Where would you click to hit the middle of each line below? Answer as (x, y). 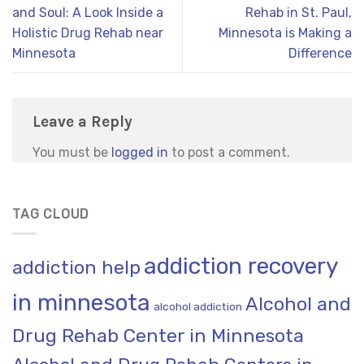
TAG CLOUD (51, 214)
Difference (320, 53)
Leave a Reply (84, 122)
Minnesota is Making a (285, 33)
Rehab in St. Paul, (299, 13)
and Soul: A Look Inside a (88, 13)
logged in (140, 152)
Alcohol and (298, 304)
